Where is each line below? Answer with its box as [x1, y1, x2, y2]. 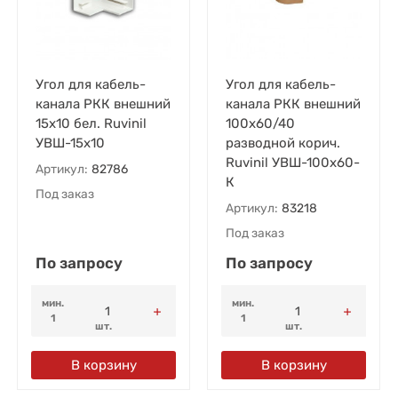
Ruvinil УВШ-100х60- [225, 154, 360, 171]
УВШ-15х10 [35, 134, 105, 151]
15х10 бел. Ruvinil [35, 115, 147, 131]
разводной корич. [225, 134, 340, 151]
